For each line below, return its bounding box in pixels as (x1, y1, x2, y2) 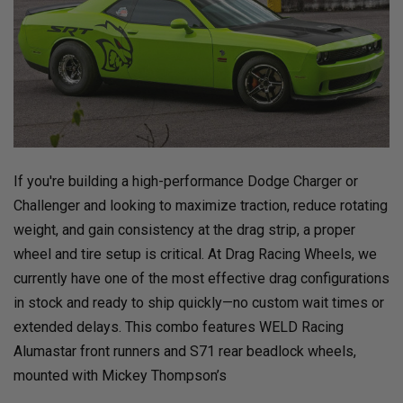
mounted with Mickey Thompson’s (13, 367, 227, 385)
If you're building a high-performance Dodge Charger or (13, 173, 358, 191)
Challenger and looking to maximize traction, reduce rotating (13, 197, 388, 215)
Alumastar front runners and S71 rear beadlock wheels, (13, 343, 356, 361)
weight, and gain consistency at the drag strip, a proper (13, 221, 355, 239)
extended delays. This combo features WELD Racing (13, 318, 344, 336)
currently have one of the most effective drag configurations (13, 270, 390, 288)
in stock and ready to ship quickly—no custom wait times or (13, 294, 384, 312)
